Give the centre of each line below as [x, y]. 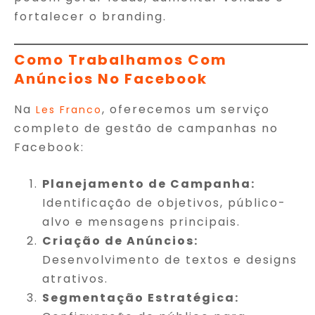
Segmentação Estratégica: [141, 297]
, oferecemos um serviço [186, 109]
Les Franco [69, 109]
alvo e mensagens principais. [141, 221]
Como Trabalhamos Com [121, 59]
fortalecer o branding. [90, 16]
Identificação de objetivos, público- [164, 202]
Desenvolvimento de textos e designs [170, 259]
